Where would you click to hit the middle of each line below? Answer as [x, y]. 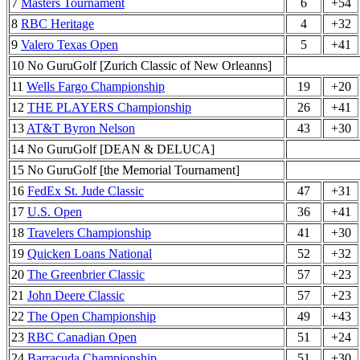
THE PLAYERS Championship [109, 107]
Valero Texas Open [70, 45]
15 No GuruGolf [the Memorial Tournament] [125, 170]
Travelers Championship [89, 233]
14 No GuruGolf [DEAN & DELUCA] [113, 149]
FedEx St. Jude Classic [86, 191]
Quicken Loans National [90, 254]
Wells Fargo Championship [96, 86]
